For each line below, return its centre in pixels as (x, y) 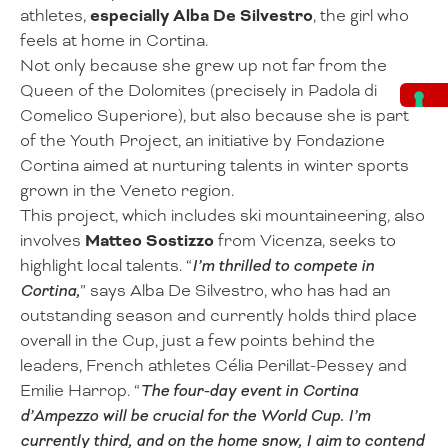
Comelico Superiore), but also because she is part (214, 116)
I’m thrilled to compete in (283, 266)
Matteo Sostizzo (149, 241)
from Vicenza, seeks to (305, 241)
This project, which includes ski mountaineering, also (222, 216)
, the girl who (361, 16)
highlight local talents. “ (106, 266)
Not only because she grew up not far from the (203, 66)
